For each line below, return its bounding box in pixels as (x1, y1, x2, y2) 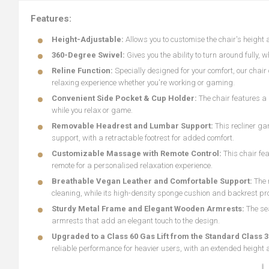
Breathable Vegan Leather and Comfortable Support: (52, 177, 254, 186)
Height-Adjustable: (52, 35, 124, 44)
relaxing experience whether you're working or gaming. (52, 78, 235, 87)
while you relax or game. (52, 106, 133, 115)
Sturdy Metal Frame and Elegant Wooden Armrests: (52, 204, 246, 213)
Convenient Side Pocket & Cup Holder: (52, 94, 197, 103)
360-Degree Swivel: (52, 50, 127, 59)
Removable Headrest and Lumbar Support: (52, 121, 215, 130)
